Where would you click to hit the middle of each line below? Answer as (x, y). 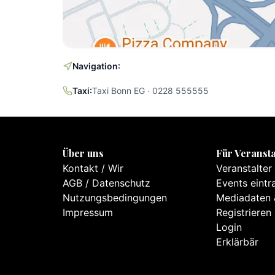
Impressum (88, 212)
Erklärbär (237, 242)
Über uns (83, 153)
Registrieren (244, 212)
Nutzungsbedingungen (115, 198)
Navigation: (96, 66)
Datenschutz (121, 183)
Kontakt (80, 168)
